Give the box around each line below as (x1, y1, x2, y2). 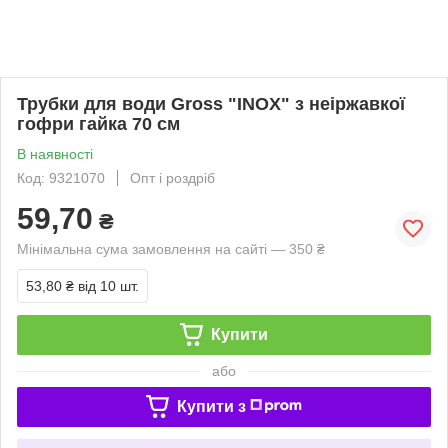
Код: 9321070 (17, 169, 105, 186)
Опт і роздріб (130, 169, 215, 186)
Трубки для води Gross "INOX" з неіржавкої (17, 93, 405, 114)
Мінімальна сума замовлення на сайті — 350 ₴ (17, 240, 325, 257)
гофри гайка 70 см (17, 113, 180, 134)
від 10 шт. (78, 277, 139, 294)
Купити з (176, 397, 246, 415)
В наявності (17, 145, 93, 162)
